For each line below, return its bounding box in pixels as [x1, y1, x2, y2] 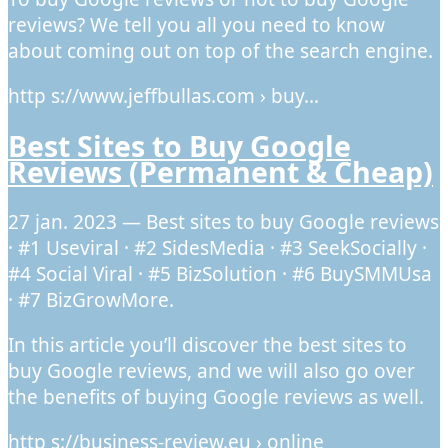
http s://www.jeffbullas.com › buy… [8, 83, 319, 110]
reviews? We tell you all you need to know [8, 12, 385, 39]
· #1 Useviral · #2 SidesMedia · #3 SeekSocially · [8, 234, 427, 261]
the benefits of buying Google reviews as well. [8, 383, 424, 410]
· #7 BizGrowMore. [8, 286, 174, 313]
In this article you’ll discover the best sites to [8, 331, 407, 358]
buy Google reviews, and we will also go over [8, 357, 415, 384]
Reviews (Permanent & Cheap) [8, 153, 433, 192]
